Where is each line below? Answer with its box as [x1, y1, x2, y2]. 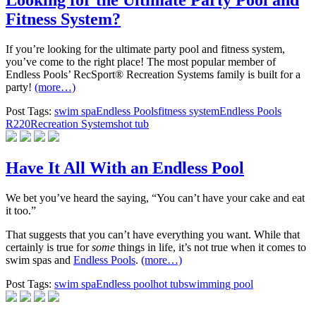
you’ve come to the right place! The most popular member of [6, 55, 276, 68]
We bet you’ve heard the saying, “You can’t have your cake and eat [6, 191, 305, 204]
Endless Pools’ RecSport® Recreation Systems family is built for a [6, 68, 300, 80]
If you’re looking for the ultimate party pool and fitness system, [6, 42, 285, 55]
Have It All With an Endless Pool [6, 158, 244, 177]
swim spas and [6, 253, 73, 266]
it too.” [6, 204, 36, 217]
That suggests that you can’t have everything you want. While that [6, 228, 300, 241]
